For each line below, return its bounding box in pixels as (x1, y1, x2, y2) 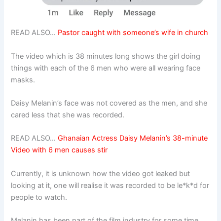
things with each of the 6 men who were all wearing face (11, 63, 201, 73)
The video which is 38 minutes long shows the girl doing (11, 51, 201, 61)
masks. (11, 75, 36, 84)
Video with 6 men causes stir (11, 146, 108, 155)
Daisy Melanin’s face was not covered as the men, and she (11, 99, 208, 108)
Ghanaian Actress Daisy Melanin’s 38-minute (58, 134, 208, 143)
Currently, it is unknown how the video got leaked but (11, 169, 190, 178)
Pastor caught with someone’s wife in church (58, 28, 209, 37)
